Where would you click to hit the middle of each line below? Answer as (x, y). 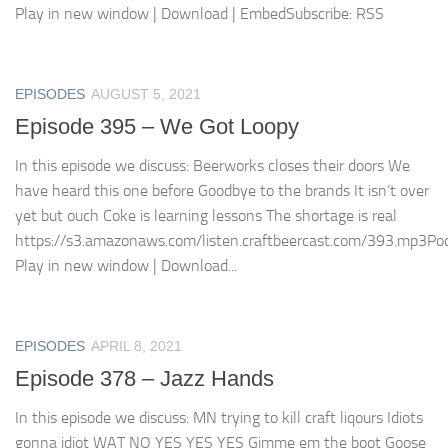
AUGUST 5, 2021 (146, 94)
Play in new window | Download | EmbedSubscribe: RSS (199, 13)
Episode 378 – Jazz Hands (144, 379)
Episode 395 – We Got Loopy (157, 127)
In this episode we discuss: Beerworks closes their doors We (212, 166)
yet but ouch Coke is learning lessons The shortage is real (206, 216)
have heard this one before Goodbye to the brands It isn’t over (222, 191)
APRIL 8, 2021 (136, 346)
